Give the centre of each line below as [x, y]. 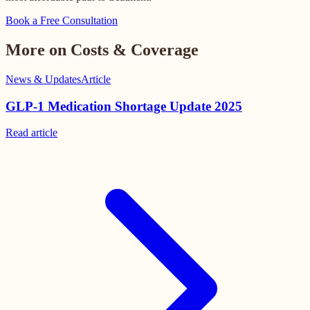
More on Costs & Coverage [102, 50]
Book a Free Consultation [62, 21]
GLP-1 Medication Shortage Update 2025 [124, 106]
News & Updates [43, 79]
